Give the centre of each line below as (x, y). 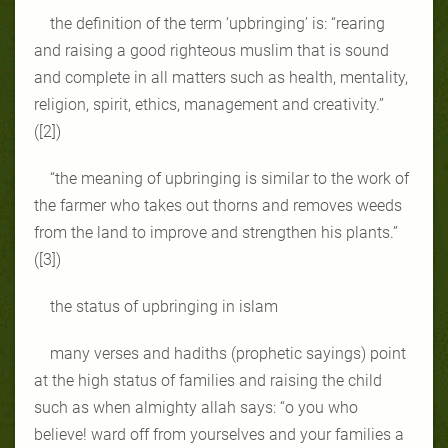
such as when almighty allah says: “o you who (196, 407)
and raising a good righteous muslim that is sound (211, 50)
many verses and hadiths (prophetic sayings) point (228, 353)
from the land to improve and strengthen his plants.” (216, 232)
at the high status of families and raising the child (208, 380)
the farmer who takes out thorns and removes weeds (218, 205)
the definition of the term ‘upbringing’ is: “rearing (217, 23)
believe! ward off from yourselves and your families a (219, 434)
